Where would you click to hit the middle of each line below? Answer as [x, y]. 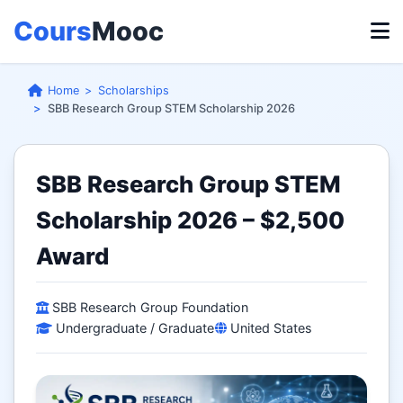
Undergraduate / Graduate [133, 327]
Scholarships [133, 90]
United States [269, 327]
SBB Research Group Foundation [148, 307]
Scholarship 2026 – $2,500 [190, 219]
